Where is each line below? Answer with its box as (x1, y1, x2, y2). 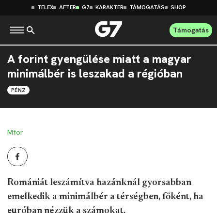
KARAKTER (95, 4, 124, 11)
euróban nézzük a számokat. (7, 206, 125, 216)
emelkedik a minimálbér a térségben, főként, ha (7, 192, 203, 201)
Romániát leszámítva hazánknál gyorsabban (7, 178, 191, 187)
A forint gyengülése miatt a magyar (7, 52, 191, 66)
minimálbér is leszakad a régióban (7, 66, 183, 81)
